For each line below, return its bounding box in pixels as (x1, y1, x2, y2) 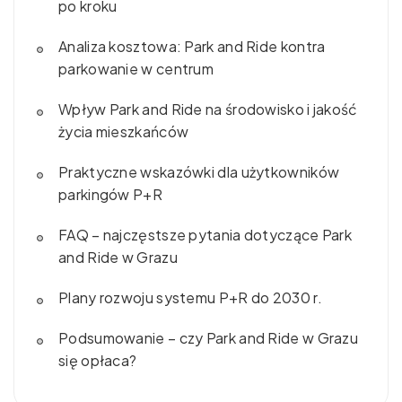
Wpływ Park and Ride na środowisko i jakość (58, 99, 358, 118)
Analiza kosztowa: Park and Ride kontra (58, 36, 326, 56)
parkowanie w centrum (58, 58, 214, 78)
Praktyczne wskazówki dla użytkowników (58, 162, 340, 181)
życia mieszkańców (58, 121, 189, 141)
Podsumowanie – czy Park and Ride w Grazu (58, 328, 358, 347)
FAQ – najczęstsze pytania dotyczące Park (58, 224, 352, 244)
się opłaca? (58, 350, 137, 370)
